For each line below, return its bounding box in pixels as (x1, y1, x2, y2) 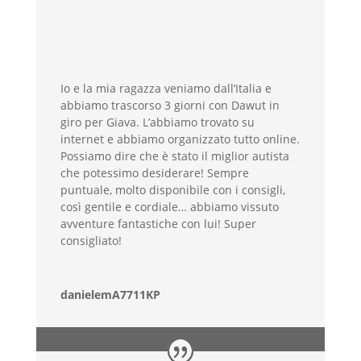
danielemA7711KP (60, 286, 160, 302)
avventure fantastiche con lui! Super (60, 215, 256, 231)
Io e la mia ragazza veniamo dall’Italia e (60, 80, 272, 96)
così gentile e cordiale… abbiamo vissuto (60, 198, 279, 214)
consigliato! (60, 232, 122, 248)
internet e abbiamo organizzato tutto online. (60, 131, 300, 147)
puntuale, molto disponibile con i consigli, (60, 181, 285, 197)
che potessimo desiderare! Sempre (60, 164, 249, 180)
